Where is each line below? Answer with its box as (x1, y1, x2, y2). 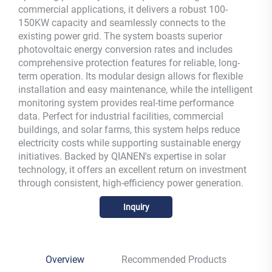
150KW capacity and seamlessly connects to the (18, 17, 225, 29)
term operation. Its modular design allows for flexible (18, 70, 243, 83)
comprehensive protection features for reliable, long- (18, 57, 240, 69)
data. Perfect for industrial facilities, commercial (18, 110, 223, 123)
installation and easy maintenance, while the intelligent (18, 84, 253, 96)
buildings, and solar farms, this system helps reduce (18, 124, 240, 136)
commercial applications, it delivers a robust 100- (18, 4, 228, 16)
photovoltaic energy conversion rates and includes (18, 44, 233, 56)
